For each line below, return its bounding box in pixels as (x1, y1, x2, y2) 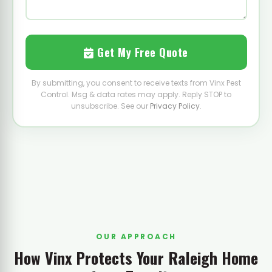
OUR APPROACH (95, 231, 177, 242)
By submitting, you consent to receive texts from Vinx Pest (31, 78, 241, 88)
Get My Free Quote (93, 44, 188, 60)
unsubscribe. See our (70, 101, 150, 111)
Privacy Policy (149, 101, 200, 111)
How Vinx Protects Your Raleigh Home (14, 245, 258, 270)
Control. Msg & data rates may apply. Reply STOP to (41, 89, 231, 100)
